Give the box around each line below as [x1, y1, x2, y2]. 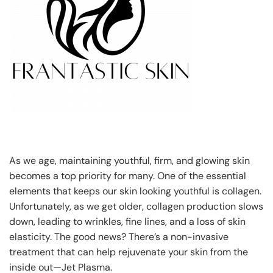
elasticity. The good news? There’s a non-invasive [9, 230, 229, 243]
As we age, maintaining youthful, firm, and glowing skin [9, 154, 250, 167]
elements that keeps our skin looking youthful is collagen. [9, 184, 261, 197]
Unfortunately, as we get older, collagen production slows [9, 199, 263, 213]
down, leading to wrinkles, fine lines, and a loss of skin [9, 214, 246, 228]
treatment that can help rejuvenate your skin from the [9, 245, 248, 258]
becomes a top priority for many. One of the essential [9, 169, 246, 182]
